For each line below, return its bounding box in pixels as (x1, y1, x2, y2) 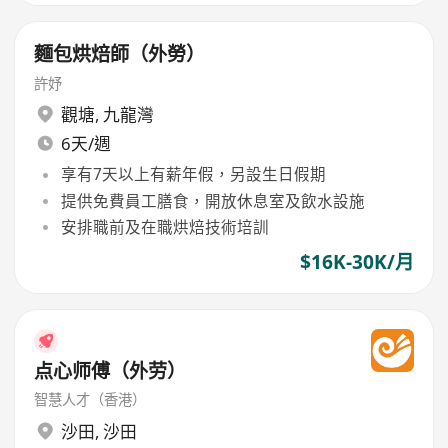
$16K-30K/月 (299, 249, 414, 276)
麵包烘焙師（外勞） (34, 40, 206, 67)
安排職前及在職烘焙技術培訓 (60, 216, 269, 238)
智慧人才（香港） (34, 390, 147, 410)
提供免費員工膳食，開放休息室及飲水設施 (60, 189, 365, 212)
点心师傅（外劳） (34, 357, 187, 384)
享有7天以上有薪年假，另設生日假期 (60, 163, 326, 186)
